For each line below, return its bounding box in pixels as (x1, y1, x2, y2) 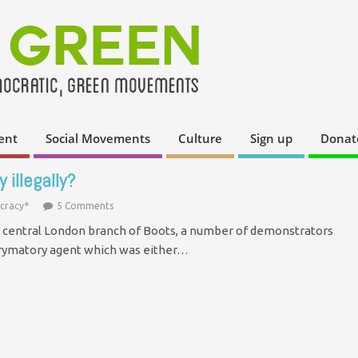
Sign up (250, 130, 292, 147)
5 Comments (57, 200, 113, 211)
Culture (178, 130, 222, 147)
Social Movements (46, 130, 150, 147)
